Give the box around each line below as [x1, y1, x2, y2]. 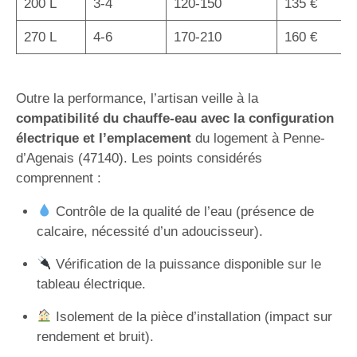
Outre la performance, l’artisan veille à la [16, 90, 258, 106]
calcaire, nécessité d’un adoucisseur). [36, 223, 263, 239]
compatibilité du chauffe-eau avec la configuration [16, 110, 334, 126]
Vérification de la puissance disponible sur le [51, 256, 321, 272]
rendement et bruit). [36, 328, 154, 344]
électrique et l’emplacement [16, 130, 191, 146]
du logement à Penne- [191, 130, 325, 146]
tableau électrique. [36, 276, 146, 292]
